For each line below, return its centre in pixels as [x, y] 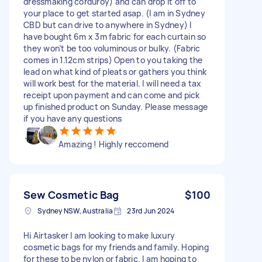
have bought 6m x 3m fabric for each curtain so [115, 36]
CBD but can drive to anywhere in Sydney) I [108, 25]
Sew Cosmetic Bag [71, 194]
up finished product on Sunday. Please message [116, 106]
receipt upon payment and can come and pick [112, 95]
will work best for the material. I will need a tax [113, 83]
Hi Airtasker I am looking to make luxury [99, 235]
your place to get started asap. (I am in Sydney [114, 13]
